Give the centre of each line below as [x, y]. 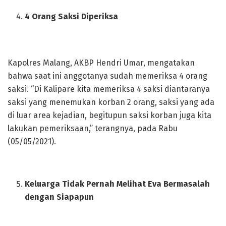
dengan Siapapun [60, 197]
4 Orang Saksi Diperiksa [72, 17]
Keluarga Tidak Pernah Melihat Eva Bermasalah [118, 184]
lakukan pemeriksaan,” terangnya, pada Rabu [93, 129]
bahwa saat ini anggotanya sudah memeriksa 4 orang [107, 76]
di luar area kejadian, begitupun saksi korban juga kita [109, 116]
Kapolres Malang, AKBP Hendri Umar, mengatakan [101, 63]
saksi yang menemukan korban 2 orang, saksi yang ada [111, 102]
